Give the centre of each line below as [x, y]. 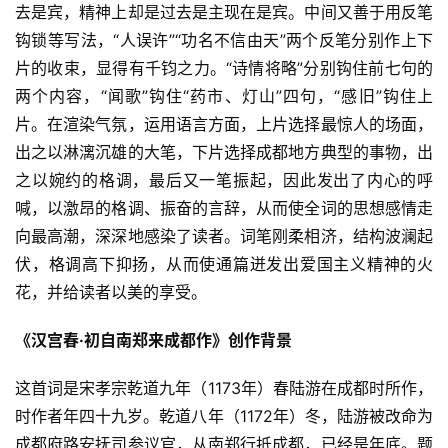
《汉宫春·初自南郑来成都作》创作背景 [153, 339]
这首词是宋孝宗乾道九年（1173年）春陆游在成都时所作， [224, 387]
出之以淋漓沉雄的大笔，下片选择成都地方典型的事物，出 [224, 151]
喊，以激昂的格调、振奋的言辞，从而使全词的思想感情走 [224, 207]
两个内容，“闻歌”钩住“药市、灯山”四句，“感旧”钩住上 [224, 95]
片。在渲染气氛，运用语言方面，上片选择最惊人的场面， [224, 123]
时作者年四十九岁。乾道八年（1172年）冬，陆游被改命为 [224, 415]
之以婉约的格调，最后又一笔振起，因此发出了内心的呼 [224, 179]
